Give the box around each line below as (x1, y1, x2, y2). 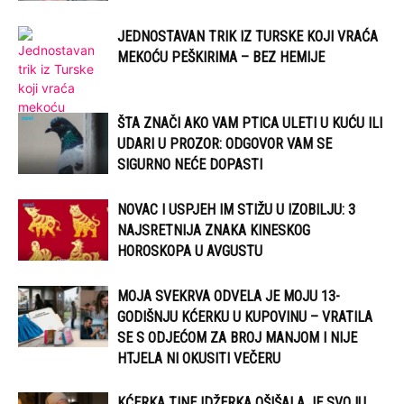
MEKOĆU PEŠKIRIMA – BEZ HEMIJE (117, 48, 325, 66)
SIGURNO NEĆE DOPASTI (117, 155, 262, 173)
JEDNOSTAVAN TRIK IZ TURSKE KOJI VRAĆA (117, 27, 378, 45)
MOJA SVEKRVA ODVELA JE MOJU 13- (117, 287, 340, 305)
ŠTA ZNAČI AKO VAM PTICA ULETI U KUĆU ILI (117, 114, 382, 132)
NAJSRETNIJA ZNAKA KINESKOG (117, 221, 310, 239)
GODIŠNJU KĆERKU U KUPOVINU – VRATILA (117, 308, 372, 326)
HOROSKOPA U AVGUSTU (117, 242, 262, 260)
